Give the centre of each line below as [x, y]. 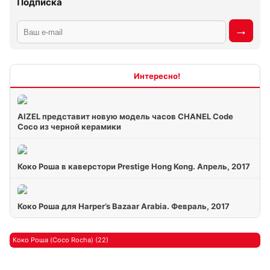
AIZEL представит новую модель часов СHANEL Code [125, 116]
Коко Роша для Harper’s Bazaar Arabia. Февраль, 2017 [124, 206]
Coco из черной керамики [69, 127]
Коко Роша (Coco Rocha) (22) [61, 240]
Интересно [112, 76]
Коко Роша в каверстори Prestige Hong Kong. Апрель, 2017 [134, 166]
